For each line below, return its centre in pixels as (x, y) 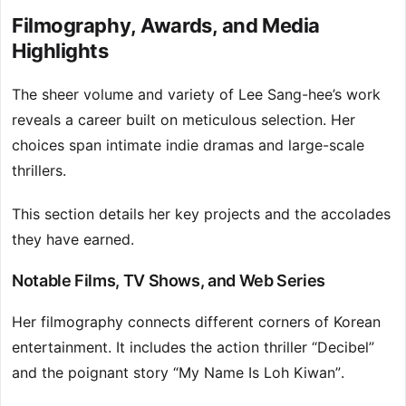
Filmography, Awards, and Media (166, 26)
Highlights (60, 51)
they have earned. (73, 240)
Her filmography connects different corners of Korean (196, 322)
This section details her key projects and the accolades (201, 214)
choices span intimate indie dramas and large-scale (188, 145)
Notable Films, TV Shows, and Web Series (169, 281)
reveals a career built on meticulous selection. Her (184, 120)
